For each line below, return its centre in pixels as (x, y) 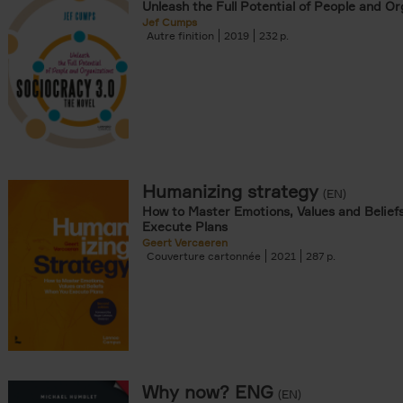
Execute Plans (185, 226)
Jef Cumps (170, 22)
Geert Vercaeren (185, 242)
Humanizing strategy (230, 191)
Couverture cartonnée (204, 256)
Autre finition (180, 36)
